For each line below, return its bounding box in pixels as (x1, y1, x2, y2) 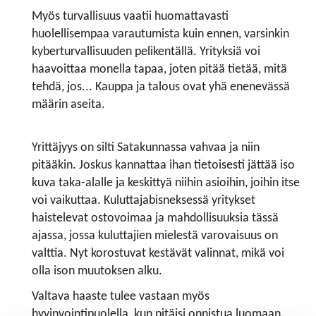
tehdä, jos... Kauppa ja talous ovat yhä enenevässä (32, 80, 290, 93)
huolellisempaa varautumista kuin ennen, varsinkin (32, 28, 289, 40)
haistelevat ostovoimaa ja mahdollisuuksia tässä (32, 212, 279, 224)
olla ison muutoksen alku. (32, 265, 162, 277)
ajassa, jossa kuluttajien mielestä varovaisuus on (32, 229, 278, 242)
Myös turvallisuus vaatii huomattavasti (32, 10, 229, 23)
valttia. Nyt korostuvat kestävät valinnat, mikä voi (32, 247, 284, 260)
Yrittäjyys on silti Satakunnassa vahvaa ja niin (32, 141, 260, 154)
